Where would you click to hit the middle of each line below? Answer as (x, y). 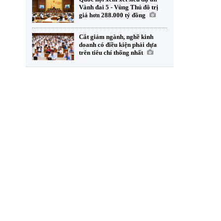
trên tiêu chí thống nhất (111, 53)
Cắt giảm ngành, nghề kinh (116, 37)
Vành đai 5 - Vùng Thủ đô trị (119, 7)
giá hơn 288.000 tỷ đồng (112, 15)
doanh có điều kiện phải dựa (118, 45)
